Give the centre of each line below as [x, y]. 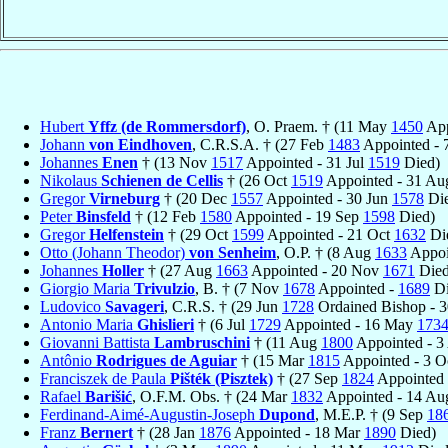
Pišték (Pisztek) [221, 378]
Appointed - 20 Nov [315, 270]
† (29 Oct [198, 234]
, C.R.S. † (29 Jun [223, 306]
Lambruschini [202, 342]
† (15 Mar [272, 360]
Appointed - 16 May [349, 324]
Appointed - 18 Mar [297, 432]
